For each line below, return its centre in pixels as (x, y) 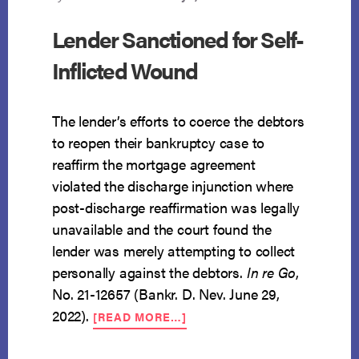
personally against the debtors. (149, 272)
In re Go (271, 272)
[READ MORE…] (139, 317)
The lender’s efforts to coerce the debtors (178, 121)
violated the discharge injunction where (173, 186)
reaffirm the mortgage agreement (154, 164)
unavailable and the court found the (162, 229)
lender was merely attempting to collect (174, 251)
